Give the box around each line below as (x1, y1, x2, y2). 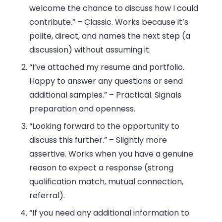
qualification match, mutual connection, (29, 176, 184, 188)
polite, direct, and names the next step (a (29, 30, 191, 42)
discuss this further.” (29, 134, 108, 146)
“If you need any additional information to (29, 207, 190, 219)
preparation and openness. (29, 103, 136, 115)
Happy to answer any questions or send (29, 75, 183, 87)
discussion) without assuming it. (29, 44, 151, 56)
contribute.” (29, 16, 76, 28)
